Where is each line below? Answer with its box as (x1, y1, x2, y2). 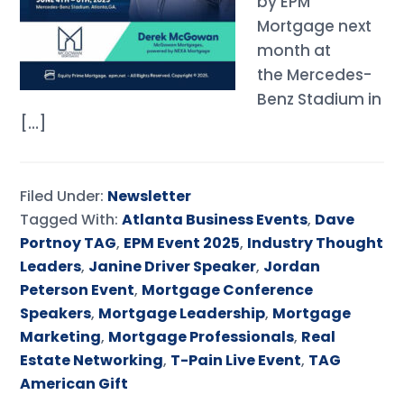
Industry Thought (247, 233, 384, 253)
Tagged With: (20, 209, 123, 230)
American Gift (20, 373, 129, 394)
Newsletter (107, 186, 192, 207)
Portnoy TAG (20, 233, 117, 253)
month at (257, 40, 332, 61)
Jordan (263, 256, 321, 277)
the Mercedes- (257, 64, 372, 86)
